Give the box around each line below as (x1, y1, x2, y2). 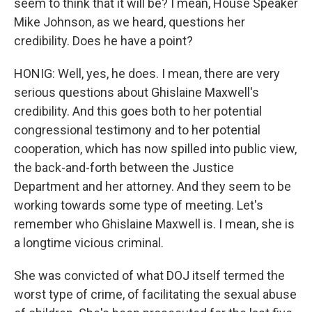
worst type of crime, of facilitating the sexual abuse (14, 287, 297, 302)
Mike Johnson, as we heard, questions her (14, 15, 245, 29)
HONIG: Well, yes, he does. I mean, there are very (14, 66, 280, 81)
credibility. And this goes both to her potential (14, 104, 262, 118)
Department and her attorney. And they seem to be (14, 179, 291, 194)
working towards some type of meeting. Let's (14, 198, 263, 212)
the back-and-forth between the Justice (14, 160, 234, 175)
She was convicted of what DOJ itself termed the (14, 268, 285, 283)
